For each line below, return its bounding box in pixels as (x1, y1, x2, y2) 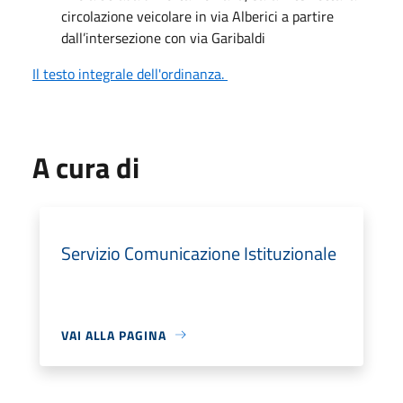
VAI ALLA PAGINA (61, 325, 166, 345)
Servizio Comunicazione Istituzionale (61, 238, 336, 267)
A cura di (32, 145, 139, 189)
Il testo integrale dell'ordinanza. (32, 62, 228, 85)
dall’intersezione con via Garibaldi (61, 26, 265, 49)
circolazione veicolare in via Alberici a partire (61, 4, 334, 27)
